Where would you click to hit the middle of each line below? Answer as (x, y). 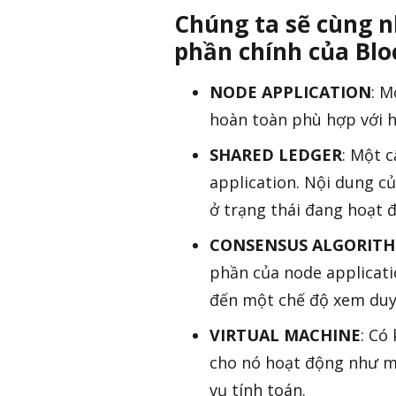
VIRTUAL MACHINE (285, 335)
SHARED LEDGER (276, 155)
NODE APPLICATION (290, 92)
